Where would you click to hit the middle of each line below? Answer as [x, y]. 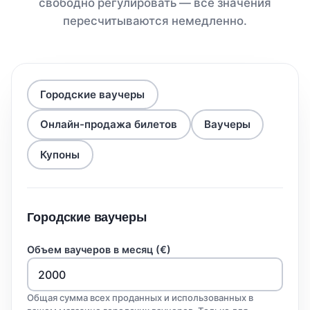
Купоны [60, 155]
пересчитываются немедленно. [155, 21]
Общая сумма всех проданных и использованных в [140, 298]
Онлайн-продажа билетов [109, 125]
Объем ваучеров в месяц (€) [99, 249]
